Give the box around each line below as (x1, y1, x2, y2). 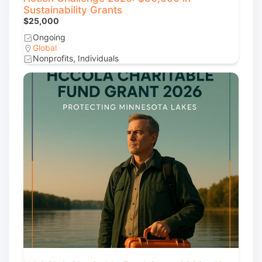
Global (33, 43, 57, 53)
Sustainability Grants (23, 4, 122, 16)
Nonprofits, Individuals (33, 53, 119, 63)
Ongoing (33, 32, 65, 42)
